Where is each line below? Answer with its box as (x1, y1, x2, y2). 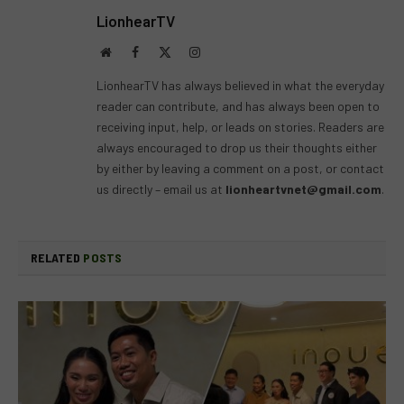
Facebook (138, 44, 187, 58)
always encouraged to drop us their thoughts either (96, 139, 377, 155)
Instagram (199, 44, 250, 58)
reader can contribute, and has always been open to (96, 97, 380, 114)
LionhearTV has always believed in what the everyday (96, 77, 384, 93)
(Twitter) (170, 62, 216, 76)
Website (110, 44, 151, 58)
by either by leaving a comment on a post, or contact (96, 160, 384, 176)
